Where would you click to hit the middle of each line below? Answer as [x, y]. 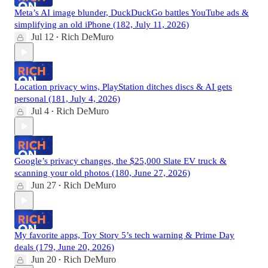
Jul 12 [42, 37]
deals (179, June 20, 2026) [64, 247]
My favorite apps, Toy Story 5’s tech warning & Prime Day [124, 235]
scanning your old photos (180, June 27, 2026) [102, 173]
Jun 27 [44, 185]
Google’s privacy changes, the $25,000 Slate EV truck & [121, 161]
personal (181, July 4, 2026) [67, 99]
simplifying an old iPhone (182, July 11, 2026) [102, 25]
